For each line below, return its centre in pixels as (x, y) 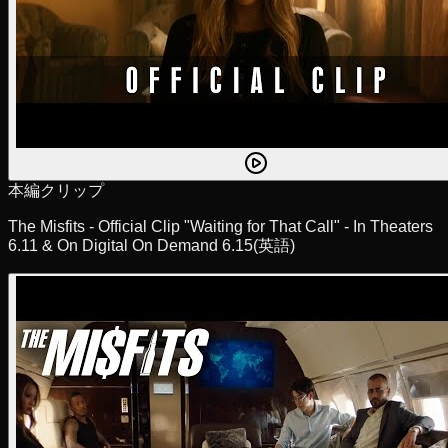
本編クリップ (56, 191)
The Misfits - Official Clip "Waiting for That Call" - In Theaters (220, 227)
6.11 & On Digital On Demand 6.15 (130, 246)
